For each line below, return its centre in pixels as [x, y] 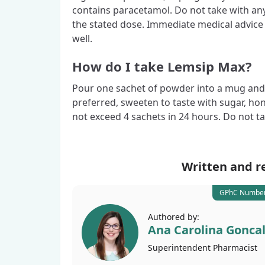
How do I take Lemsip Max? [162, 66]
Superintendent [180, 247]
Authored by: [174, 216]
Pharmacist [235, 247]
